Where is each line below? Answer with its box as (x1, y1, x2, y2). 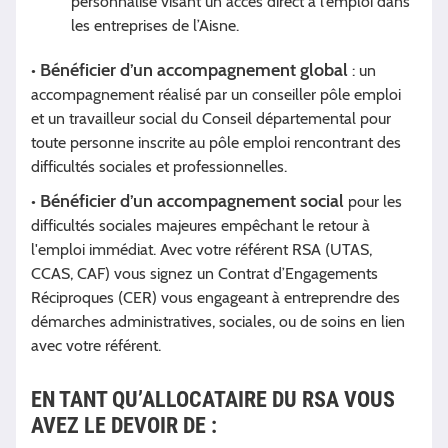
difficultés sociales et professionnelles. (31, 157, 287, 177)
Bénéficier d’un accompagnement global (40, 59, 348, 82)
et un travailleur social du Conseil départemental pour (31, 109, 391, 129)
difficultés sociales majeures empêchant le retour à (31, 216, 370, 236)
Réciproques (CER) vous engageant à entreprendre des (31, 288, 400, 308)
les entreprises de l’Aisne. (71, 16, 239, 36)
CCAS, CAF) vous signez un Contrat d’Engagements (31, 264, 378, 284)
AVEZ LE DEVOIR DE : (31, 413, 217, 439)
